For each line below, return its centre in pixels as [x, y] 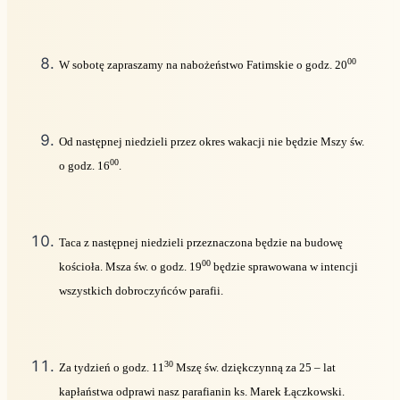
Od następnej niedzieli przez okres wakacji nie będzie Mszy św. [212, 141]
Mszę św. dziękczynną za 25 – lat [254, 367]
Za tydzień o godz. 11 [112, 367]
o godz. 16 [84, 165]
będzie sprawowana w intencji [284, 266]
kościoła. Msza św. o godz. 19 [130, 266]
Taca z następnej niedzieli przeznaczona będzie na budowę [201, 242]
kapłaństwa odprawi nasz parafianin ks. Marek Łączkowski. [202, 391]
